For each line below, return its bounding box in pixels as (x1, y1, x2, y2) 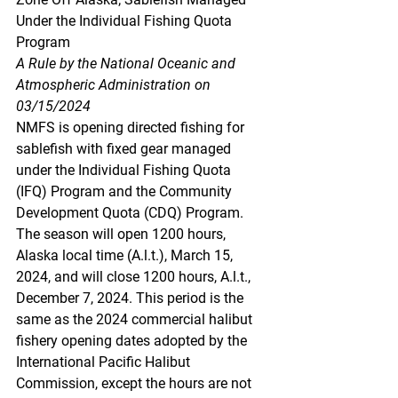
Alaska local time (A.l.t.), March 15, (16, 247, 236, 264)
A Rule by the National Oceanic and (16, 55, 239, 72)
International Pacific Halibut (16, 354, 194, 370)
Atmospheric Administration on (16, 76, 214, 93)
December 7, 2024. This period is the (16, 290, 247, 306)
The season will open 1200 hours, (16, 226, 229, 243)
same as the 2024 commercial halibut (16, 311, 256, 328)
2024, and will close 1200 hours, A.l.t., (16, 268, 254, 285)
